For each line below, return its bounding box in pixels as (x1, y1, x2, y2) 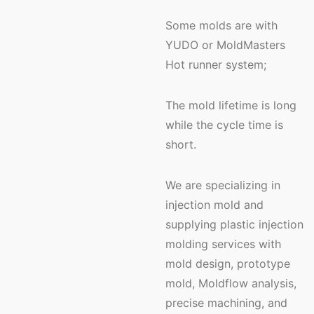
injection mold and (165, 198, 264, 212)
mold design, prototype (165, 257, 290, 271)
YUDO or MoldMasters (165, 38, 285, 52)
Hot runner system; (165, 57, 266, 71)
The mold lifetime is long (165, 98, 296, 112)
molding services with (165, 237, 281, 251)
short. (165, 137, 196, 151)
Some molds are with (165, 18, 278, 32)
